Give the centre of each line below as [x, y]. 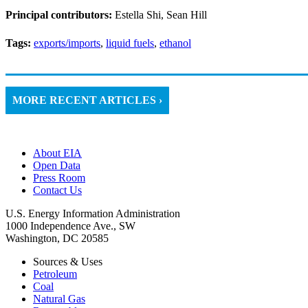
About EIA [57, 153]
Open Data [57, 165]
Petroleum [55, 274]
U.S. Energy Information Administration [93, 213]
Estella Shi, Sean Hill [161, 14]
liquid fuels [130, 43]
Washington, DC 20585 [57, 238]
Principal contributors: [60, 14]
